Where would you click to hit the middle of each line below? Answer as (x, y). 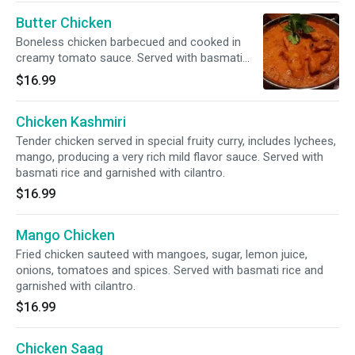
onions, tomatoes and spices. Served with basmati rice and (170, 270)
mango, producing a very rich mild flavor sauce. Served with (170, 157)
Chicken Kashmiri (71, 122)
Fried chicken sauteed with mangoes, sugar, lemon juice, (162, 254)
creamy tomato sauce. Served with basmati (129, 58)
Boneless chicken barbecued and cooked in (128, 42)
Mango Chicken (65, 235)
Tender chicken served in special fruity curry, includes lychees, (176, 141)
